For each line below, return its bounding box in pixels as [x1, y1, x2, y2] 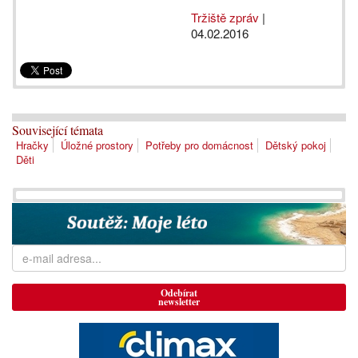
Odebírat [161, 285, 197, 300]
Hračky [16, 137, 49, 153]
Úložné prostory [61, 137, 133, 153]
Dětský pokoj [265, 137, 326, 153]
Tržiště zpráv [191, 9, 259, 26]
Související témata [12, 121, 103, 139]
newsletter [158, 294, 200, 308]
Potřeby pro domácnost [145, 137, 253, 153]
